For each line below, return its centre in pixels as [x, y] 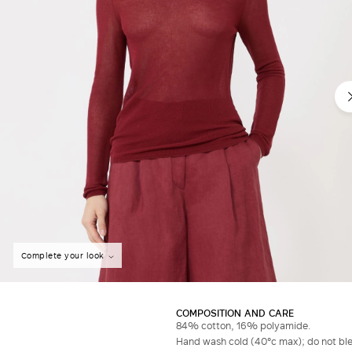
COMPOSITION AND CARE [235, 313]
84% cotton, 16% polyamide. [243, 326]
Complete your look [62, 256]
